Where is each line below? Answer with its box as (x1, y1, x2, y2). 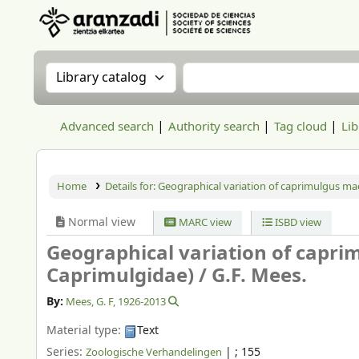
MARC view (176, 215, 232, 230)
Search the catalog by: (45, 61, 204, 83)
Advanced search (60, 118, 154, 135)
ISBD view (272, 215, 321, 230)
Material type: (46, 322, 124, 340)
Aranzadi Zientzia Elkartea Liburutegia (37, 38, 216, 54)
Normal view (65, 214, 135, 231)
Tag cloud (274, 118, 327, 135)
